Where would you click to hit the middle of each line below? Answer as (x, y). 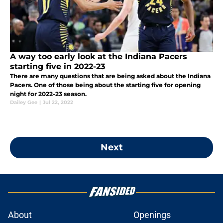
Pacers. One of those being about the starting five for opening (105, 85)
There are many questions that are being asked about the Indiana (110, 76)
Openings (152, 215)
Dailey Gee (24, 103)
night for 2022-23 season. (48, 94)
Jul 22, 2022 (58, 103)
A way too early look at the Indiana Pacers (99, 57)
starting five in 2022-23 (57, 67)
